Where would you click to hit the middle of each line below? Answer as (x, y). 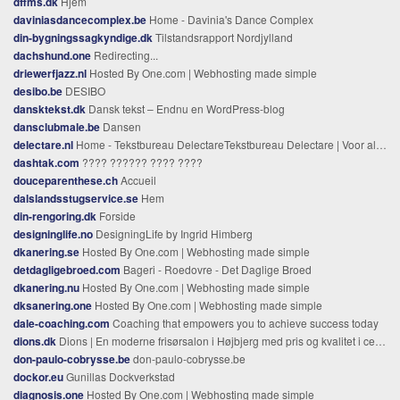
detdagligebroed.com (67, 269)
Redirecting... (125, 54)
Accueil (137, 179)
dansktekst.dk (50, 108)
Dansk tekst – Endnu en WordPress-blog (185, 108)
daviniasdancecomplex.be (80, 19)
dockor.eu (38, 376)
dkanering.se (46, 251)
